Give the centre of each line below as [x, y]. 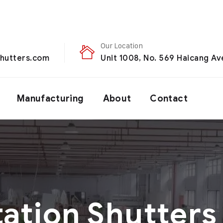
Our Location [122, 46]
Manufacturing [50, 99]
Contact [169, 99]
